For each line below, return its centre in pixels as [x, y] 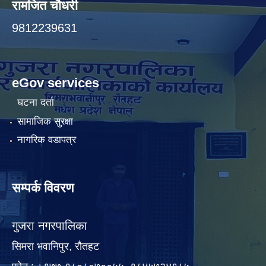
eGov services [56, 83]
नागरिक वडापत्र [46, 140]
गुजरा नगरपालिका [50, 226]
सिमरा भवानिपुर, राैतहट [56, 247]
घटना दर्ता [35, 103]
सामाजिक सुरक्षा [45, 121]
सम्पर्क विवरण [43, 188]
